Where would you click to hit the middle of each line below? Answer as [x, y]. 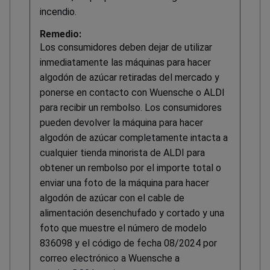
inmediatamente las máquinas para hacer [125, 63]
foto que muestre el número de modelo [123, 228]
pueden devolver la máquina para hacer [121, 123]
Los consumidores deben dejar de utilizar [126, 48]
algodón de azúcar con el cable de [112, 198]
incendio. [58, 12]
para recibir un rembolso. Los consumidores [131, 108]
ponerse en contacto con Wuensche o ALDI [132, 93]
